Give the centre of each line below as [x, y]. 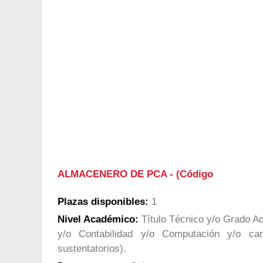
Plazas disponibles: [103, 202]
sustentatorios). [92, 249]
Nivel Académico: [98, 220]
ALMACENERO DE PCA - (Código [135, 174]
